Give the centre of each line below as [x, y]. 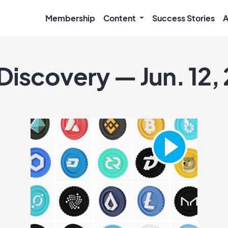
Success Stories [184, 18]
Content [120, 18]
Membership [70, 18]
